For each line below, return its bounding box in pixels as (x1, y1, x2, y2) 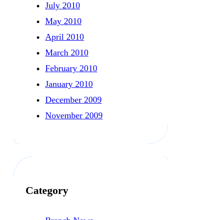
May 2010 (45, 16, 82, 26)
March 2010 (45, 47, 88, 57)
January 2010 (45, 79, 93, 89)
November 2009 (45, 110, 103, 120)
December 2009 (45, 94, 102, 105)
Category (26, 184, 68, 196)
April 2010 (45, 31, 84, 42)
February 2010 (45, 63, 97, 73)
